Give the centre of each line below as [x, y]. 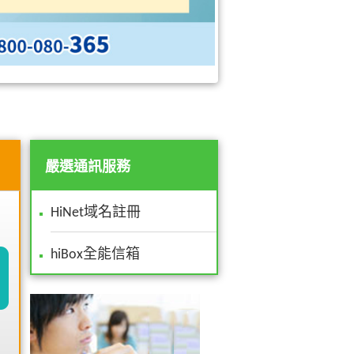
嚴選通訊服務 [87, 168]
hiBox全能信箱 [95, 254]
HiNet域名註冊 [96, 213]
